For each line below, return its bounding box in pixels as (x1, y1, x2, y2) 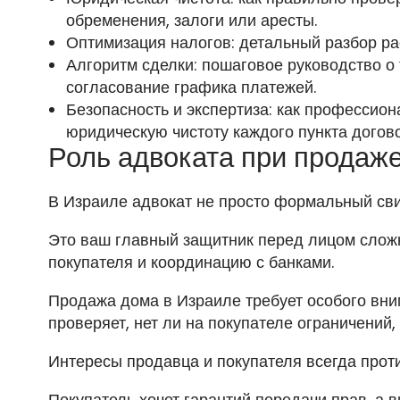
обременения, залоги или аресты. (65, 9, 317, 32)
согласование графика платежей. (65, 76, 316, 99)
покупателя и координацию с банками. (47, 251, 334, 274)
